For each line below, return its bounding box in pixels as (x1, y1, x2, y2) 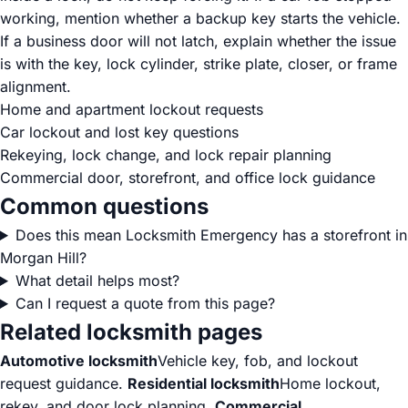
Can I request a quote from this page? (15, 294, 275, 312)
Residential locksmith (127, 374, 280, 393)
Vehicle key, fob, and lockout (158, 352, 358, 370)
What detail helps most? (15, 271, 179, 290)
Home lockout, (280, 374, 381, 393)
